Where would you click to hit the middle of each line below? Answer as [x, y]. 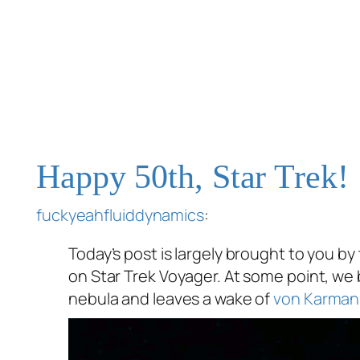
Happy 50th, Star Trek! [192, 177]
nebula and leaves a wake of [171, 299]
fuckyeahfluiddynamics [120, 215]
